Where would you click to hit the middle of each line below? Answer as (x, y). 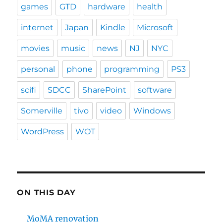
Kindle (113, 28)
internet (37, 28)
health (150, 7)
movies (35, 49)
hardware (107, 7)
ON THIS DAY (46, 193)
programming (132, 69)
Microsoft (155, 28)
